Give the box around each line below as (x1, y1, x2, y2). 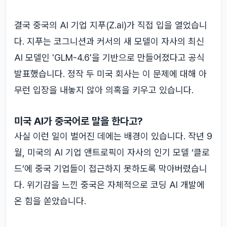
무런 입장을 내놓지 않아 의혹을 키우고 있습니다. (14, 85, 194, 95)
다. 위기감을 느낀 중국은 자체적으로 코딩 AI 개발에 (14, 179, 205, 190)
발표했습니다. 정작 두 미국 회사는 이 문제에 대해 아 (14, 68, 207, 79)
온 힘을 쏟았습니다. (14, 196, 86, 206)
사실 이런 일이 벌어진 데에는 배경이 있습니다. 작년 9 (14, 131, 212, 141)
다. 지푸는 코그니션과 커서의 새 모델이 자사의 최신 (14, 36, 204, 47)
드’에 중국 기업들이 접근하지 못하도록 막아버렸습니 (14, 163, 207, 174)
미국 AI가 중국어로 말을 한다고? (14, 115, 143, 127)
